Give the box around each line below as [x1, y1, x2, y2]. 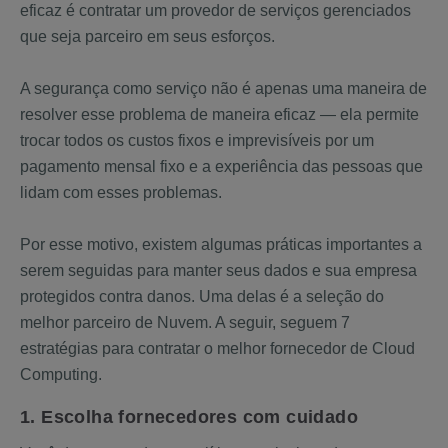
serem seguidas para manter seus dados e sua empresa [20, 262, 417, 279]
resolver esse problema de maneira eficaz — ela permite [20, 106, 419, 123]
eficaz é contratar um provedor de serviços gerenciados [20, 2, 411, 19]
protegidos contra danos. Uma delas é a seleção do [20, 288, 384, 305]
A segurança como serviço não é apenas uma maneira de [20, 80, 427, 97]
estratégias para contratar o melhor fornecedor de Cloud [20, 340, 415, 357]
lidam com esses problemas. [20, 184, 222, 201]
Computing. [20, 366, 102, 383]
